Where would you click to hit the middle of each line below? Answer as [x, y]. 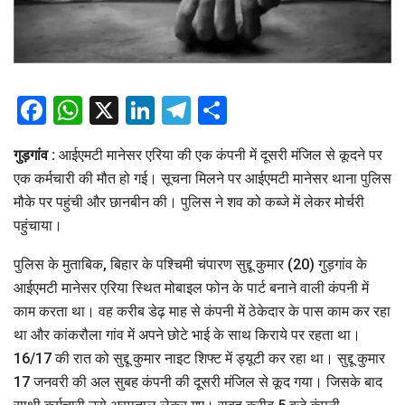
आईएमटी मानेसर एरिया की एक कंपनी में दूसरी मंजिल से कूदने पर [221, 155]
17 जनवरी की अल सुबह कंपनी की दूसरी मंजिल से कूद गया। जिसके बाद [198, 382]
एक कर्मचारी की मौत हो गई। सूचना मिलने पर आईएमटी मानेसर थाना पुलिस [202, 179]
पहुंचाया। [38, 226]
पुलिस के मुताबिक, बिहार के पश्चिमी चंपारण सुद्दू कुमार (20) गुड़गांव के [190, 265]
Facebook [108, 111]
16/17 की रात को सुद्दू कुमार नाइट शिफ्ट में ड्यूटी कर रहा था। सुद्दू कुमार [199, 359]
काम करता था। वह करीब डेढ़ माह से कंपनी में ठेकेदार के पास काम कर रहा [202, 312]
